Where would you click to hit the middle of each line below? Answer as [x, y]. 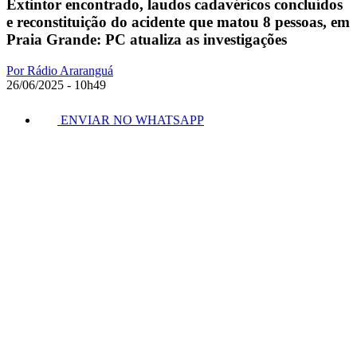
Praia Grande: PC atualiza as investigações [147, 39]
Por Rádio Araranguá [60, 70]
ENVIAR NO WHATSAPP [132, 120]
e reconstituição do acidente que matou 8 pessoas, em [178, 22]
